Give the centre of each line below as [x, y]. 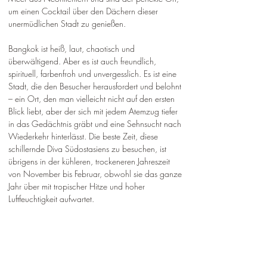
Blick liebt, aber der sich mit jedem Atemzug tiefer [94, 111]
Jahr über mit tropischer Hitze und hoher [78, 186]
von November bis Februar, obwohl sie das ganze [96, 173]
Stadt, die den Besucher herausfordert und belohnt [96, 86]
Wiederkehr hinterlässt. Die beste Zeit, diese [84, 136]
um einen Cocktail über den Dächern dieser [84, 11]
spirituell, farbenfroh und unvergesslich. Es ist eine [94, 73]
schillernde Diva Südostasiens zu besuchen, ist [89, 148]
